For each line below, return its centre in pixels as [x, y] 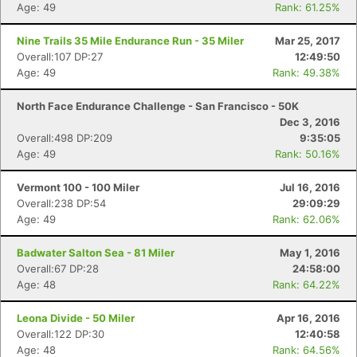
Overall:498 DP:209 [65, 138]
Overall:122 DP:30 [61, 334]
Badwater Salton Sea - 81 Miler [96, 253]
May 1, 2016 [310, 253]
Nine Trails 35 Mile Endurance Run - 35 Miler [130, 41]
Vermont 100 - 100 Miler [78, 187]
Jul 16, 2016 [310, 187]
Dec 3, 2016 [310, 122]
